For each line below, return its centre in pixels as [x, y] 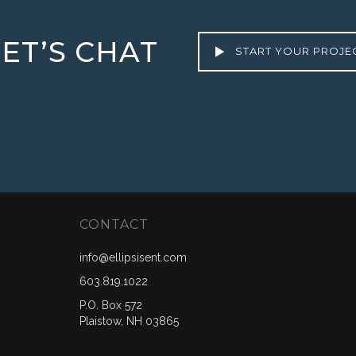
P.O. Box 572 [111, 305]
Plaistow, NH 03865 [129, 321]
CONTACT [114, 224]
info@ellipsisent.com [133, 257]
